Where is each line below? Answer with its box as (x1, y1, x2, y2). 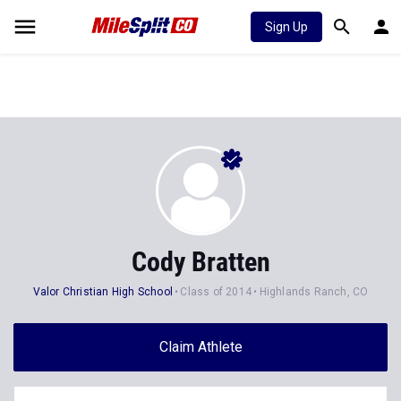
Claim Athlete (158, 338, 243, 355)
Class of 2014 (180, 286, 252, 298)
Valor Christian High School (32, 286, 174, 298)
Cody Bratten (131, 246, 270, 277)
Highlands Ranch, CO (259, 286, 369, 298)
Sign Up (265, 20, 308, 34)
